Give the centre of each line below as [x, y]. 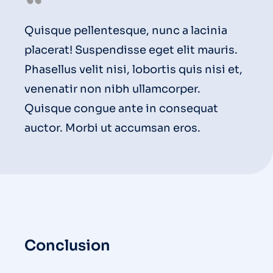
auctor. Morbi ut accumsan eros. [112, 128]
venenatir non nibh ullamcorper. [112, 89]
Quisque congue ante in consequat [121, 109]
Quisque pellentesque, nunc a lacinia [126, 31]
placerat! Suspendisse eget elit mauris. [131, 50]
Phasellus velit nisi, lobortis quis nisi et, [133, 70]
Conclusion [67, 246]
